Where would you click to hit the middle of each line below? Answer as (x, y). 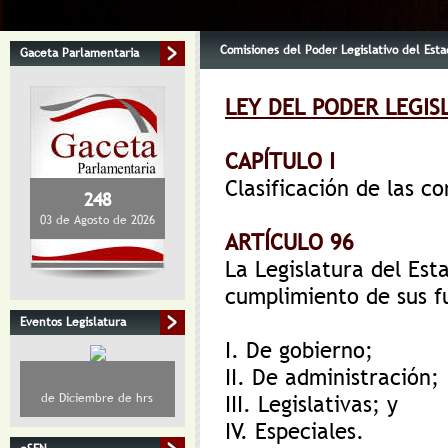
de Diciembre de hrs (97, 398)
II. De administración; (332, 377)
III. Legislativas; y (311, 404)
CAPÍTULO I (280, 161)
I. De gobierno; (299, 350)
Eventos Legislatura (73, 322)
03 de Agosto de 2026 (97, 220)
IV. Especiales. (294, 431)
